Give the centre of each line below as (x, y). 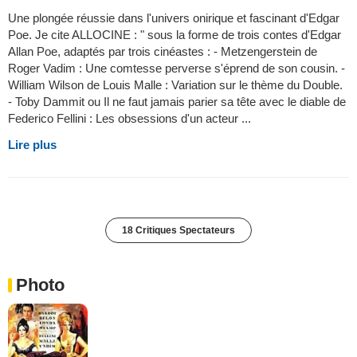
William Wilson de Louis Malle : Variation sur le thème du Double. (175, 84)
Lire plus (32, 144)
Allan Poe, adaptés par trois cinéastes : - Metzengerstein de (163, 51)
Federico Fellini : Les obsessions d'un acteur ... (129, 118)
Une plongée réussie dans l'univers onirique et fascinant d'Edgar (174, 18)
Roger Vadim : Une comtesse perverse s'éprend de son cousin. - (177, 68)
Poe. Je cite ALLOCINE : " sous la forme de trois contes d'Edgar (175, 34)
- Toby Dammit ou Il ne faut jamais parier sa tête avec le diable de (177, 101)
